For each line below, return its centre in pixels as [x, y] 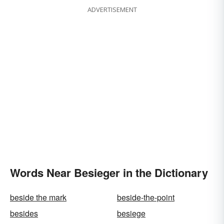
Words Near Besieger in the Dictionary [109, 173]
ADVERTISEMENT [112, 10]
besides [24, 213]
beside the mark [38, 197]
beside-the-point [146, 197]
